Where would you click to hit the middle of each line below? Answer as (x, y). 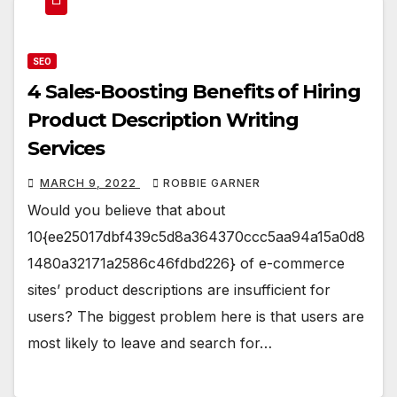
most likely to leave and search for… (150, 343)
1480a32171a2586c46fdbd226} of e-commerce (186, 264)
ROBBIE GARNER (212, 183)
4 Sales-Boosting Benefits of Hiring (194, 92)
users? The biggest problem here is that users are (196, 317)
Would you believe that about (126, 210)
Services (66, 149)
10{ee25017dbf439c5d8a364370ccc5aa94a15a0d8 (196, 237)
